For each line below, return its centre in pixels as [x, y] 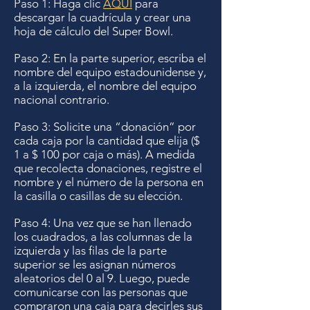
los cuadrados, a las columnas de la [103, 237]
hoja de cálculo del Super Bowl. [93, 31]
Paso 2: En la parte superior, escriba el [110, 58]
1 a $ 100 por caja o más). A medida [104, 154]
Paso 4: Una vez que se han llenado [103, 223]
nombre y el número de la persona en [109, 182]
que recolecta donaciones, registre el [108, 168]
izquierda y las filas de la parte [90, 250]
